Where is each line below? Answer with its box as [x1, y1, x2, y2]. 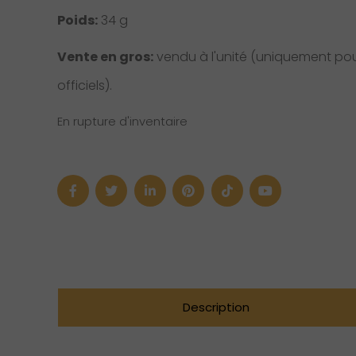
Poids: [57, 10, 98, 29]
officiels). [57, 75, 112, 95]
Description [182, 299, 250, 316]
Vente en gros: [57, 47, 153, 66]
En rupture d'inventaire [57, 114, 188, 130]
